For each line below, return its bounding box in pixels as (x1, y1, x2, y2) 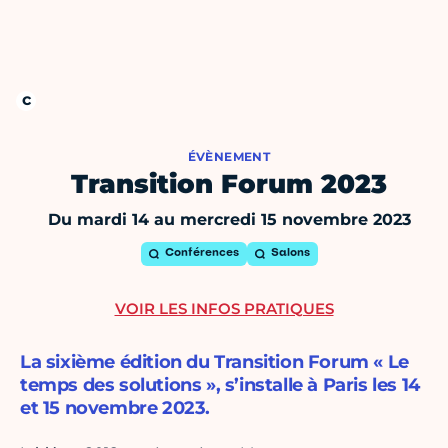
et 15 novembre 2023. (20, 397, 211, 420)
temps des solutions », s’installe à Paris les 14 (20, 374, 420, 397)
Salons (270, 248, 310, 260)
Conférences (164, 248, 239, 260)
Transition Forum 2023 (71, 168, 387, 201)
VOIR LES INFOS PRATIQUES (114, 299, 334, 319)
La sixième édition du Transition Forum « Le (20, 351, 409, 374)
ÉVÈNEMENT (187, 149, 271, 165)
